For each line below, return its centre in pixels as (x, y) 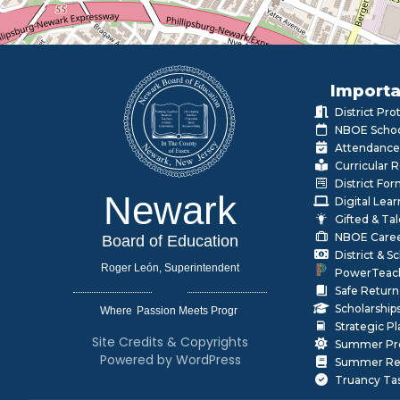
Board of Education (171, 242)
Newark (171, 211)
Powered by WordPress (170, 360)
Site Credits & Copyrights (171, 342)
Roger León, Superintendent (171, 268)
